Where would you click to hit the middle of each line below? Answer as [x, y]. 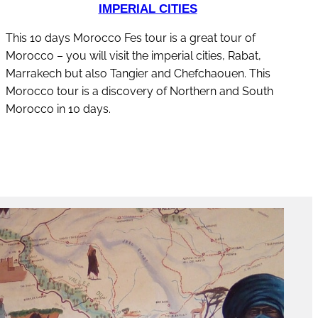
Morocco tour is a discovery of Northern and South [139, 91]
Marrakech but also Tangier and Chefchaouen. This [138, 73]
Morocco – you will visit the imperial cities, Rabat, [133, 55]
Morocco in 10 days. [58, 109]
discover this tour [152, 164]
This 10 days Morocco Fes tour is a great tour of [131, 38]
